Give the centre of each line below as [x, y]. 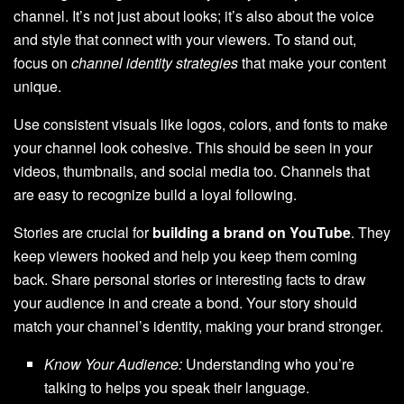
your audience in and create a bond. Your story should [185, 303]
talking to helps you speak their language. [177, 388]
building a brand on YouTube [252, 233]
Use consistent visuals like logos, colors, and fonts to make [201, 124]
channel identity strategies [155, 63]
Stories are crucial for [83, 233]
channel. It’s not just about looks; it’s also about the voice [194, 16]
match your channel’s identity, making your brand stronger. [198, 326]
